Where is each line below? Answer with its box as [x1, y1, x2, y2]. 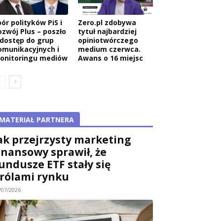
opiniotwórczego [78, 35, 138, 45]
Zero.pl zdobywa [78, 17, 136, 27]
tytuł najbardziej [78, 26, 137, 36]
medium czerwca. [78, 44, 141, 54]
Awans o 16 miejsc [78, 53, 143, 63]
